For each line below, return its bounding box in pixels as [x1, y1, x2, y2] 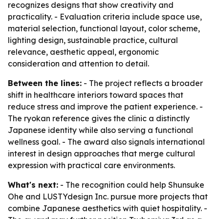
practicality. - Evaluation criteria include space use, [8, 12, 202, 22]
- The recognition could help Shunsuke [58, 180, 204, 190]
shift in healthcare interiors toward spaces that [8, 90, 183, 100]
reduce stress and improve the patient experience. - [8, 102, 203, 111]
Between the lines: [8, 78, 82, 88]
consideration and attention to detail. [8, 59, 149, 68]
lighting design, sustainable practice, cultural [8, 35, 178, 45]
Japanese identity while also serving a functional [8, 125, 193, 135]
